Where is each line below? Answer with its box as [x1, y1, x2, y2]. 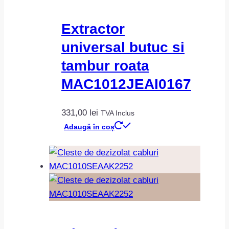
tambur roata [61, 58, 149, 74]
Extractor [61, 21, 125, 37]
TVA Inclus [101, 108, 134, 117]
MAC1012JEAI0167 [61, 76, 191, 93]
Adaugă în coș [64, 122, 114, 131]
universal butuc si [61, 39, 185, 56]
